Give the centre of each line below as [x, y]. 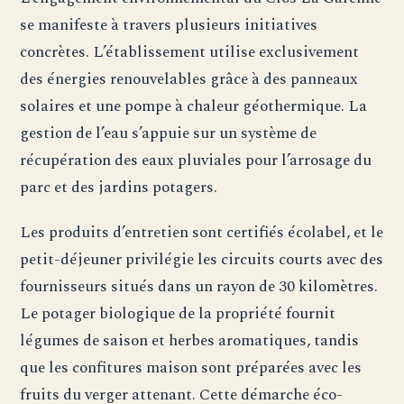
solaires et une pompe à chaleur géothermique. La [194, 106]
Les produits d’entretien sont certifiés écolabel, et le [202, 233]
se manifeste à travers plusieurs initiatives [169, 25]
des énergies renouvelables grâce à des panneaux [189, 79]
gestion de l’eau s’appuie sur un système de [169, 133]
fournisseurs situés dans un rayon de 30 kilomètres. [199, 287]
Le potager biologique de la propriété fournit [178, 314]
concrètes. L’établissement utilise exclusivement [190, 52]
